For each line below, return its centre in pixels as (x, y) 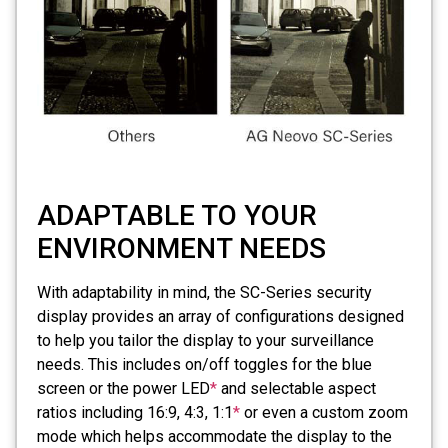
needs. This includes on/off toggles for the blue (204, 365)
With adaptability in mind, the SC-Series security (204, 293)
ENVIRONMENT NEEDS (181, 249)
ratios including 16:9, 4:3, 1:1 (135, 413)
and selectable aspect (296, 389)
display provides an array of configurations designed (220, 317)
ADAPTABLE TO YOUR (177, 216)
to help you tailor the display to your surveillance (205, 341)
